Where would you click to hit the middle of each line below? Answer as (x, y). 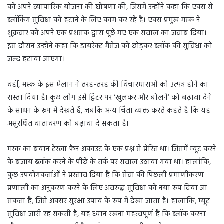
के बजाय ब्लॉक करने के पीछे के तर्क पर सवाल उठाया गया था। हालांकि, (109, 163)
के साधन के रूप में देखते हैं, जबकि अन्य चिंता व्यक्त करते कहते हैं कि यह (109, 111)
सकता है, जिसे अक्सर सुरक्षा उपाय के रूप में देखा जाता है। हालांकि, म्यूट (109, 202)
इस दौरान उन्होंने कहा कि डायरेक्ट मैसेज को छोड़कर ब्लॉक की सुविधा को (110, 47)
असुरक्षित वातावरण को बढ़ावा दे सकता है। (68, 124)
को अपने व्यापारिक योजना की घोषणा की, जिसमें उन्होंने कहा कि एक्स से (110, 8)
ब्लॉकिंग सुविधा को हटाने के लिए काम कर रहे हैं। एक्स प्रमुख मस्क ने (104, 21)
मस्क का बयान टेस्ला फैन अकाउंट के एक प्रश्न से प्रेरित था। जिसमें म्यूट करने (112, 150)
